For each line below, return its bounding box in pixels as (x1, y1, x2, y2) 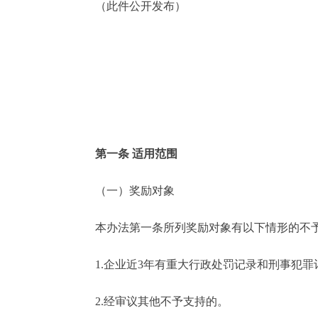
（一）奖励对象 (72, 185, 175, 197)
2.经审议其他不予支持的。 (72, 295, 229, 307)
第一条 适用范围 (72, 148, 177, 160)
